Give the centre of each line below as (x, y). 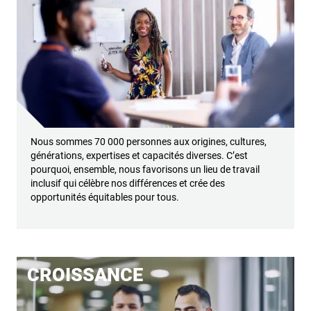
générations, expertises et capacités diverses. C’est (139, 156)
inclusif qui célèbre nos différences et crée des (128, 184)
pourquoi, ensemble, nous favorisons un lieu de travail (145, 170)
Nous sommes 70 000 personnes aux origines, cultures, (149, 142)
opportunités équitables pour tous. (105, 197)
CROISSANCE (85, 275)
